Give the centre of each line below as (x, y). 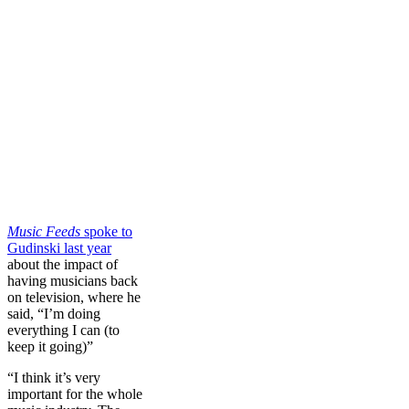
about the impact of (63, 264)
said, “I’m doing (54, 313)
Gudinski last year (59, 247)
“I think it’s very (54, 377)
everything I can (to (63, 330)
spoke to (106, 231)
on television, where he (74, 297)
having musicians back (73, 280)
